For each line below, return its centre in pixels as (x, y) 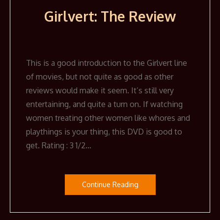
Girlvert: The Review (110, 16)
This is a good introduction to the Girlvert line (107, 63)
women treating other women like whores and (108, 118)
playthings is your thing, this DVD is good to (104, 132)
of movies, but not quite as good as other (100, 77)
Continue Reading (110, 185)
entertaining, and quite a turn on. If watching (104, 104)
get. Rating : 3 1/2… (59, 146)
